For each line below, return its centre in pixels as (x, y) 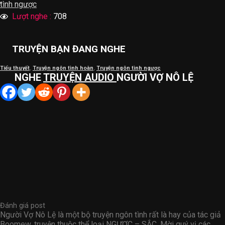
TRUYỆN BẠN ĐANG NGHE (69, 49)
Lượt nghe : (31, 16)
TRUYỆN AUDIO (80, 77)
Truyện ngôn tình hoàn (63, 68)
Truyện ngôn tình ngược (129, 68)
